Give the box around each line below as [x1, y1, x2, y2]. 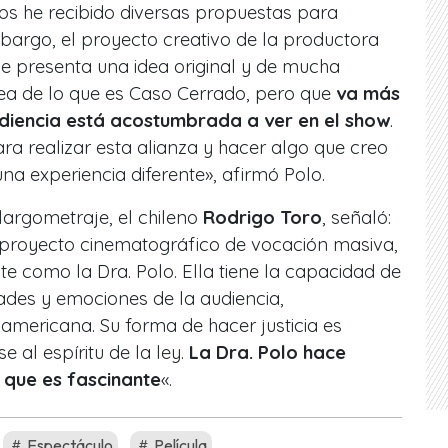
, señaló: [322, 205, 391, 229]
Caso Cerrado [129, 81, 246, 105]
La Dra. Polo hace [184, 340, 346, 364]
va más [336, 81, 400, 105]
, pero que [246, 81, 336, 105]
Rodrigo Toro [198, 205, 322, 229]
